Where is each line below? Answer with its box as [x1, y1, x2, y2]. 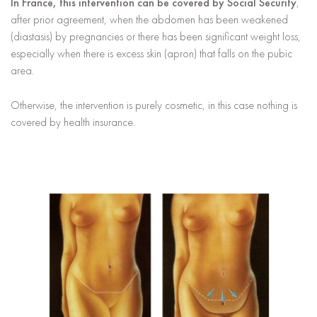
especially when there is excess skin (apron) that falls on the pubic [11, 46, 292, 61]
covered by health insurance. [11, 115, 135, 129]
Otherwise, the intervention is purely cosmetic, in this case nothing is [11, 98, 297, 113]
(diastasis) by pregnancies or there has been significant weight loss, [11, 29, 301, 44]
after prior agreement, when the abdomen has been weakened [11, 12, 288, 27]
